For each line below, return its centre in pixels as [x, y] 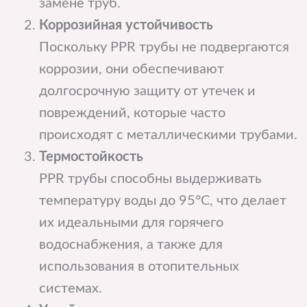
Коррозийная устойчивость [126, 26]
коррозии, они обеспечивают [131, 70]
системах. [70, 289]
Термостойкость [91, 157]
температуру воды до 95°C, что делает [162, 201]
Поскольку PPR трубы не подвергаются [164, 48]
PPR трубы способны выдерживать [150, 179]
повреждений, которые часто [132, 113]
